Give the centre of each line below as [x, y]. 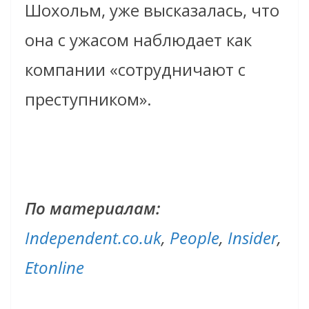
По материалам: [92, 208]
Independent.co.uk [93, 238]
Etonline [54, 268]
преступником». [88, 99]
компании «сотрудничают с [135, 70]
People [195, 238]
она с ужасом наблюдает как [138, 40]
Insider [252, 238]
